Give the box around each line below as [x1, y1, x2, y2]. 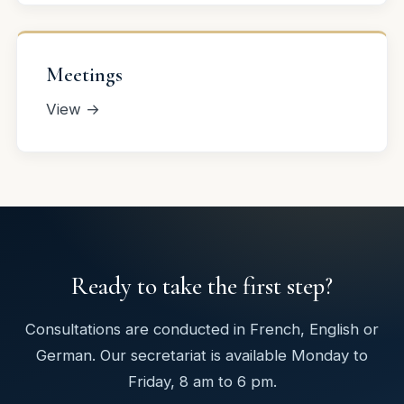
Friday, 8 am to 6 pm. [127, 372, 277, 390]
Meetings [46, 62, 123, 87]
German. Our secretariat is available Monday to [36, 345, 368, 364]
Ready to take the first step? [71, 271, 333, 302]
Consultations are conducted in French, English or [25, 319, 379, 338]
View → [46, 100, 100, 119]
